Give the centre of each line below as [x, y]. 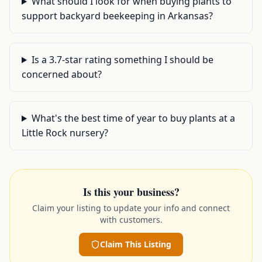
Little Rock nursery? [65, 133]
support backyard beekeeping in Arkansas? [117, 16]
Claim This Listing [136, 244]
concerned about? [62, 74]
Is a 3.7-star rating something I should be [122, 60]
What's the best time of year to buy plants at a [133, 118]
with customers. [131, 220]
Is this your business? [131, 192]
